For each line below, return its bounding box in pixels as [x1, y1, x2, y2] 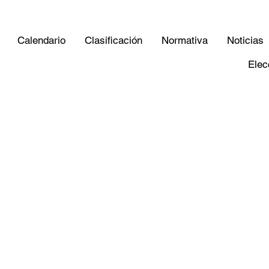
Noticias [226, 34, 264, 46]
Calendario [17, 34, 65, 46]
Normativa [161, 34, 208, 46]
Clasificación [84, 34, 142, 46]
